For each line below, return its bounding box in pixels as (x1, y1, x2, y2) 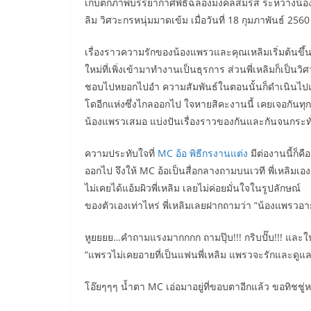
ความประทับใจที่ (85, 146, 158, 160)
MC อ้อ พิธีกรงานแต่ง (158, 146, 248, 160)
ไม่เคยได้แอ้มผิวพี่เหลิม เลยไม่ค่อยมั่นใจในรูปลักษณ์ (85, 181, 301, 195)
